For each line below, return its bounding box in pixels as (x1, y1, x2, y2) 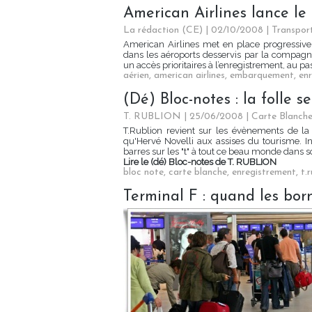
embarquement (230, 70, 294, 81)
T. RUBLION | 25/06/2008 (123, 111, 243, 123)
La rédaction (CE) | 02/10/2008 (123, 25, 263, 36)
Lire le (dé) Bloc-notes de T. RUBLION (123, 157, 276, 168)
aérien (123, 70, 149, 81)
